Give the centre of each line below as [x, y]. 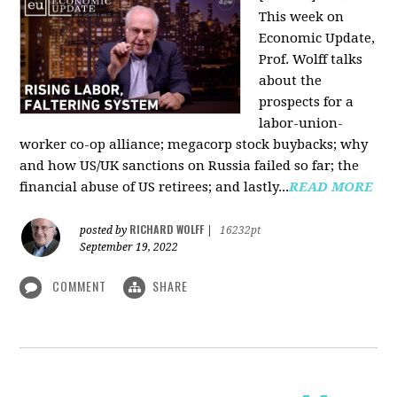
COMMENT [80, 285]
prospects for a [307, 101]
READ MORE [331, 187]
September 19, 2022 [129, 247]
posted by [105, 230]
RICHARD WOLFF [167, 229]
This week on [302, 16]
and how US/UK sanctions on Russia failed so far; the [190, 165]
